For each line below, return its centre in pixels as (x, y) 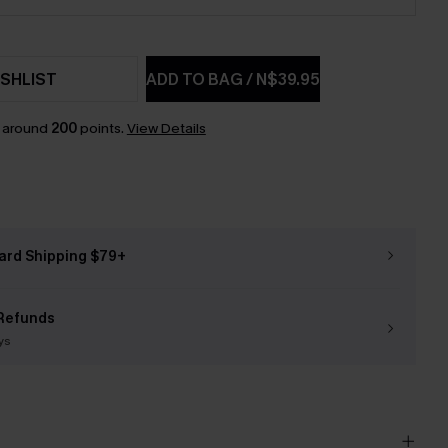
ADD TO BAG (196, 79)
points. (101, 128)
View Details (166, 128)
